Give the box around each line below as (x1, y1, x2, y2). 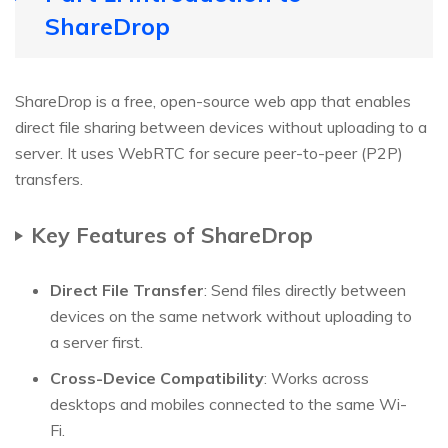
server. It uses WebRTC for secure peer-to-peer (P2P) (15, 143, 403, 164)
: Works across (264, 368, 369, 389)
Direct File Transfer (50, 280, 204, 301)
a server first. (50, 332, 143, 353)
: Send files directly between (204, 280, 406, 301)
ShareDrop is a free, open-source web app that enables (15, 91, 411, 112)
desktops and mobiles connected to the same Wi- (50, 394, 407, 415)
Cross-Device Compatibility (50, 368, 264, 389)
